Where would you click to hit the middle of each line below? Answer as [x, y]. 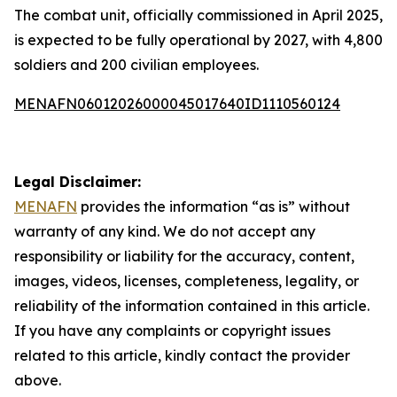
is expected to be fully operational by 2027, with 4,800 [198, 40]
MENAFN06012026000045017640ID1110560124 [177, 104]
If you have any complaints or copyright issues [172, 331]
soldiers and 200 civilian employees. [136, 65]
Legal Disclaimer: [78, 182]
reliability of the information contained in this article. [192, 306]
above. [38, 380]
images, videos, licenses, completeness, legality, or [187, 281]
